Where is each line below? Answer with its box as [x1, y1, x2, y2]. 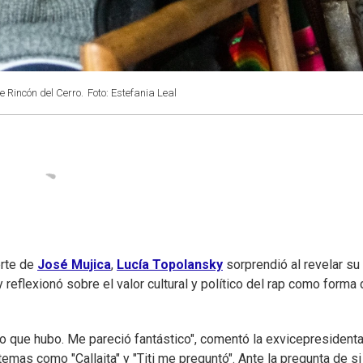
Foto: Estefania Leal [88, 87, 177, 99]
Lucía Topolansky [117, 257, 223, 273]
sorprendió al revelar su [223, 257, 360, 273]
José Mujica [37, 257, 111, 273]
